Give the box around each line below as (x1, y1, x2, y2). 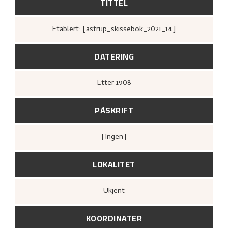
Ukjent (108, 185, 125, 197)
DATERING (94, 48, 134, 64)
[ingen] (107, 131, 126, 144)
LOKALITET (93, 156, 135, 172)
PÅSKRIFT (95, 102, 133, 118)
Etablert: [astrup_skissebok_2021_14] (56, 23, 176, 36)
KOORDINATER (85, 210, 142, 226)
